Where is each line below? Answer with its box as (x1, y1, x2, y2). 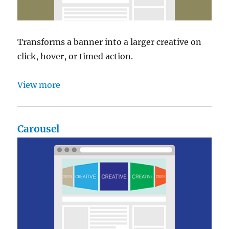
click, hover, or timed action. (17, 51, 133, 61)
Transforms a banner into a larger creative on (17, 36, 202, 47)
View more (17, 79, 61, 90)
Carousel (17, 123, 60, 135)
